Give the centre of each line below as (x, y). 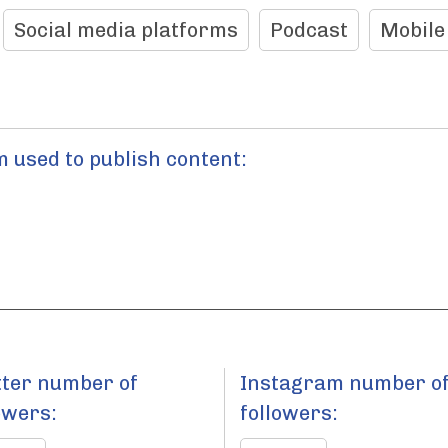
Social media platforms (126, 30)
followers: (288, 413)
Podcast (309, 30)
